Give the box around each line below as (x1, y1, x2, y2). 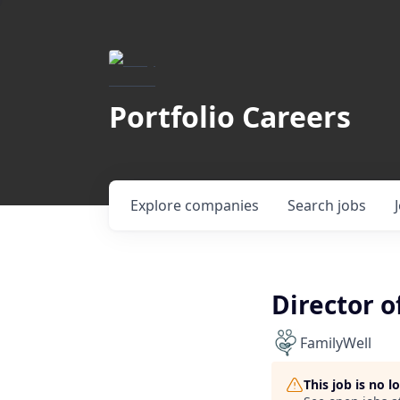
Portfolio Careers (109, 97, 351, 136)
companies (185, 196, 259, 215)
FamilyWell (300, 333, 371, 353)
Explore (130, 196, 185, 215)
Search (287, 196, 337, 215)
